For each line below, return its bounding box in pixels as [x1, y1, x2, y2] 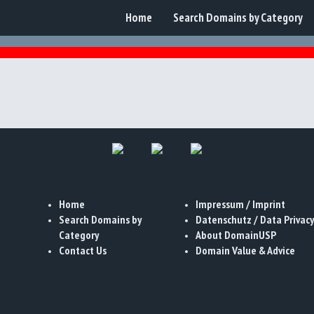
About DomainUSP [196, 228, 276, 242]
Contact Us [59, 243, 107, 257]
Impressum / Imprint [196, 197, 285, 211]
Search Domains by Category [173, 10, 303, 25]
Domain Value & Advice [196, 243, 295, 257]
